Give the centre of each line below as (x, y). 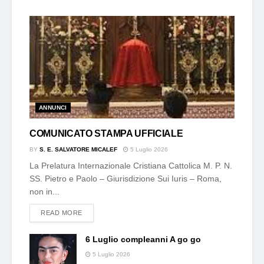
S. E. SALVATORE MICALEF (78, 149)
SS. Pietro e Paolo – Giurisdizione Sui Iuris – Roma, (126, 178)
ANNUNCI (53, 107)
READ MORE (62, 212)
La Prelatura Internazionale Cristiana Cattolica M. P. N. (131, 165)
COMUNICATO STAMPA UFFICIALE (106, 133)
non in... (44, 191)
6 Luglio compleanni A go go (143, 239)
